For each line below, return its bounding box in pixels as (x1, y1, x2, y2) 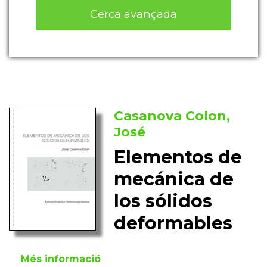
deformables (114, 212, 233, 235)
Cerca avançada (90, 7, 177, 21)
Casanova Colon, (114, 108, 231, 125)
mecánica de (114, 168, 234, 191)
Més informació (21, 253, 101, 265)
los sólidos (114, 190, 213, 213)
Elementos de (114, 146, 243, 169)
